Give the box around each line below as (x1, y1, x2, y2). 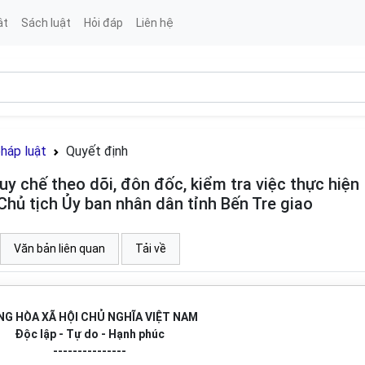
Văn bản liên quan (14, 242, 105, 255)
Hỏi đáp (83, 15, 123, 29)
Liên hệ (135, 15, 174, 29)
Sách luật (20, 15, 71, 29)
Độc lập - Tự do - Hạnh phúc (14, 328, 165, 341)
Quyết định (66, 143, 128, 159)
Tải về (135, 242, 166, 255)
